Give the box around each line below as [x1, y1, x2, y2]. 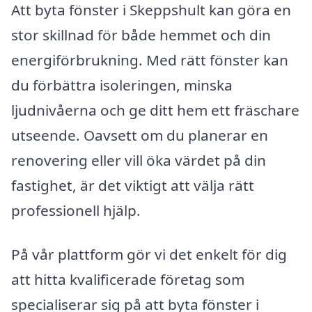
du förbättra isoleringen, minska [11, 75, 233, 95]
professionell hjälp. [11, 200, 141, 220]
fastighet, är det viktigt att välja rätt [11, 175, 254, 195]
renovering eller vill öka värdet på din [11, 150, 266, 170]
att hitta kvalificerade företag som [11, 270, 244, 290]
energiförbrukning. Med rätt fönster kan [11, 49, 288, 70]
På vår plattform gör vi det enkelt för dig [11, 244, 287, 265]
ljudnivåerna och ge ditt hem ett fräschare [11, 100, 299, 120]
